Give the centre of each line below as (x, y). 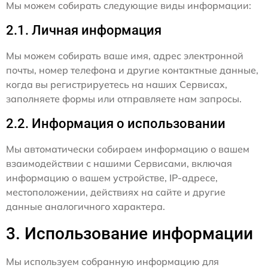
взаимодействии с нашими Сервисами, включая (119, 163)
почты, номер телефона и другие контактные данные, (132, 70)
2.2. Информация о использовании (116, 124)
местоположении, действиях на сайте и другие (116, 192)
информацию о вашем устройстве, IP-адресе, (112, 178)
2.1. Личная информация (84, 30)
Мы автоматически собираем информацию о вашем (128, 149)
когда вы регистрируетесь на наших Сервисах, (117, 84)
